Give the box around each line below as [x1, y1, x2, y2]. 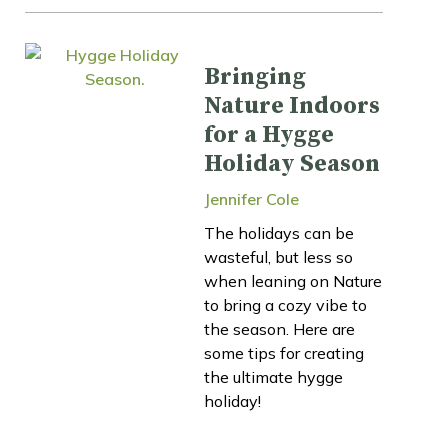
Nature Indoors [204, 90, 380, 121]
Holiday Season [204, 148, 380, 179]
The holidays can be [204, 222, 354, 243]
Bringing [204, 61, 306, 92]
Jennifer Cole [204, 188, 299, 209]
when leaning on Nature [204, 270, 382, 291]
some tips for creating [204, 342, 364, 363]
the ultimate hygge [204, 366, 343, 387]
